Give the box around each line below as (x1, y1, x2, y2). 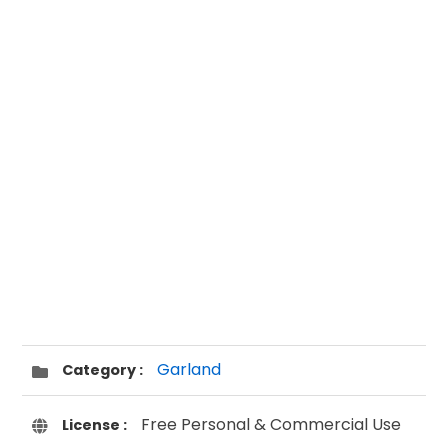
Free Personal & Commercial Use (137, 412, 402, 436)
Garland (157, 358, 222, 382)
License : (62, 414, 128, 435)
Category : (62, 360, 144, 381)
